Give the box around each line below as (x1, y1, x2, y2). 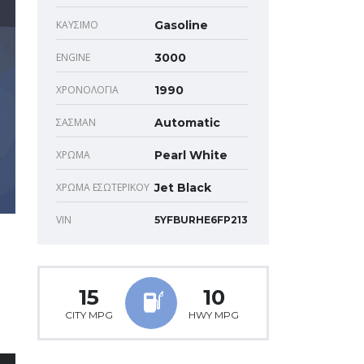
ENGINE (56, 50, 90, 64)
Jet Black (154, 180, 211, 195)
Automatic (154, 115, 220, 130)
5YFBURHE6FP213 (154, 213, 248, 226)
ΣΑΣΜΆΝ (56, 115, 96, 129)
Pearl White (154, 147, 227, 162)
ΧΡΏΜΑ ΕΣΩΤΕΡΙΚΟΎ (56, 180, 149, 194)
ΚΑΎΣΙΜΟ (56, 17, 98, 32)
